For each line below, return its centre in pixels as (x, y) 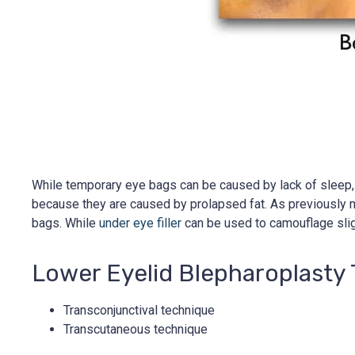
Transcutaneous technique (136, 329)
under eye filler (140, 223)
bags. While (65, 223)
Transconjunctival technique (139, 310)
